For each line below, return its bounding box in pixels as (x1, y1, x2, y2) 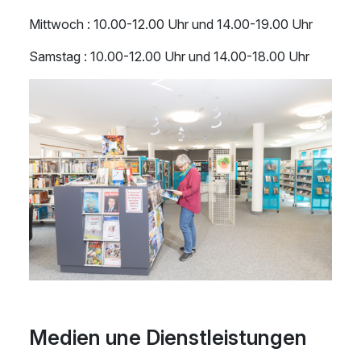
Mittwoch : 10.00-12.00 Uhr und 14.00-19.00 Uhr (29, 16, 313, 32)
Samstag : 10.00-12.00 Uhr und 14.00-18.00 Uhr (29, 48, 309, 64)
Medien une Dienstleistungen (29, 326, 307, 351)
